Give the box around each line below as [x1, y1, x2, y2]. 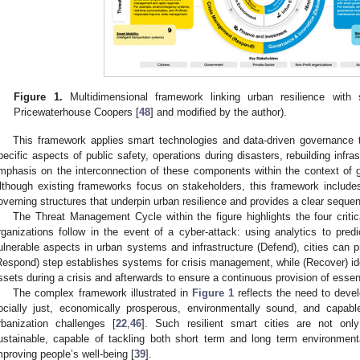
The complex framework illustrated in [13, 287, 192, 300]
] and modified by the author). [150, 106, 288, 119]
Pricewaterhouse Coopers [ [14, 106, 140, 119]
